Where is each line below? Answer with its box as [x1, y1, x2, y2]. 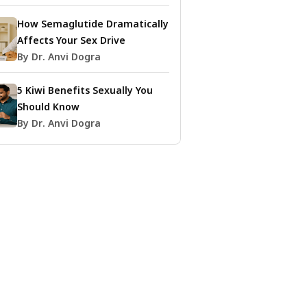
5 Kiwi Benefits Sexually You [17, 85, 153, 98]
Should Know [17, 101, 79, 114]
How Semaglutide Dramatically [17, 19, 169, 32]
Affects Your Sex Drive [17, 35, 125, 48]
